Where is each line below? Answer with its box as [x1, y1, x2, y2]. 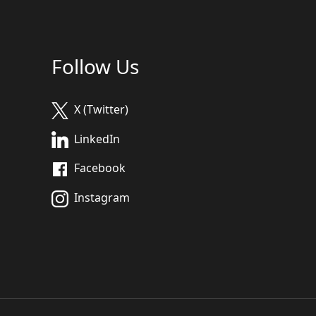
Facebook [74, 160, 126, 176]
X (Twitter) [74, 101, 128, 117]
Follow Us [51, 52, 139, 80]
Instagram [74, 190, 130, 206]
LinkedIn [74, 130, 120, 147]
